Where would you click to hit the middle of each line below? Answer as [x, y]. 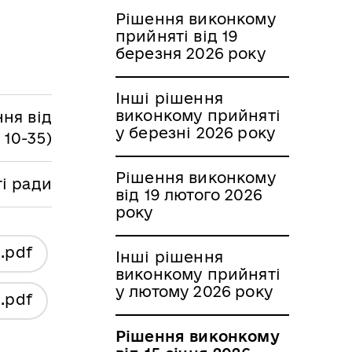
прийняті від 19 [177, 36]
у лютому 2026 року [194, 291]
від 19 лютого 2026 [189, 194]
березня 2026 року [191, 53]
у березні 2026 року [196, 132]
